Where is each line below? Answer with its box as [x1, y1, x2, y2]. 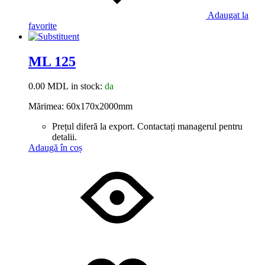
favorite [28, 20, 57, 31]
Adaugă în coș [28, 143, 82, 153]
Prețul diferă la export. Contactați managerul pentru [52, 121, 243, 132]
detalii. [52, 132, 79, 143]
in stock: [69, 81, 105, 92]
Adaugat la [208, 9, 248, 20]
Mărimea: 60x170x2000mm [28, 101, 132, 112]
